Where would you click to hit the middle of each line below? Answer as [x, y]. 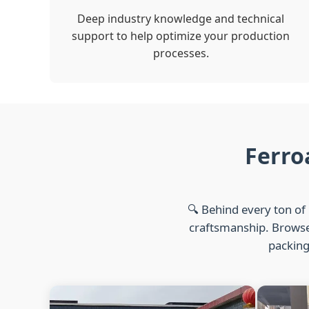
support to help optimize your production [181, 36]
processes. [181, 53]
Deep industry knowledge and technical [181, 19]
